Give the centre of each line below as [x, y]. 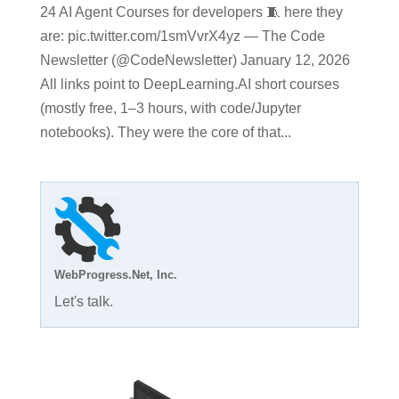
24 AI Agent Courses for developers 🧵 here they [191, 12]
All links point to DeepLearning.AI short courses [189, 85]
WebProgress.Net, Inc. [115, 275]
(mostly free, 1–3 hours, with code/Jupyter [170, 109]
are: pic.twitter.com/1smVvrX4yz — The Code [182, 37]
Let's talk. [83, 302]
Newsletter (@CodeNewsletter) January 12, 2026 [195, 61]
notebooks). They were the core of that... [165, 133]
